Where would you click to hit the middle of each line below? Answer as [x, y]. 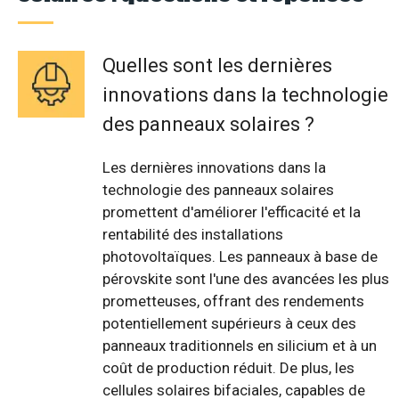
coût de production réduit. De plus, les [228, 368]
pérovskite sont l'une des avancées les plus [246, 279]
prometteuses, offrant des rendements [233, 301]
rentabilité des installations [193, 235]
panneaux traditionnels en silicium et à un [240, 346]
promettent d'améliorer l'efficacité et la [232, 212]
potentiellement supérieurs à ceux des [229, 324]
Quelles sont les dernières [217, 66]
